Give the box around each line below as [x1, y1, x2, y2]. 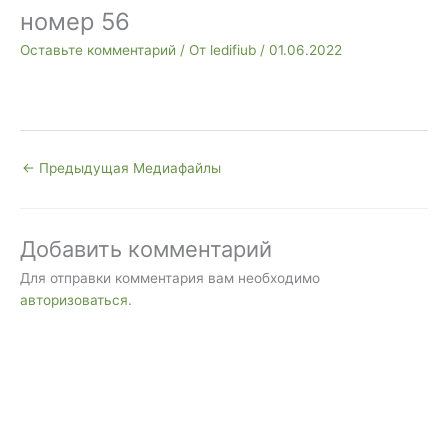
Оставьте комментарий [20, 42, 176, 59]
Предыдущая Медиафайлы [35, 159, 221, 176]
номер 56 [20, 7, 130, 37]
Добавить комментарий [20, 235, 272, 262]
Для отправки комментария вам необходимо [20, 269, 320, 286]
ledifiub [210, 42, 260, 59]
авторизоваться [20, 291, 128, 308]
